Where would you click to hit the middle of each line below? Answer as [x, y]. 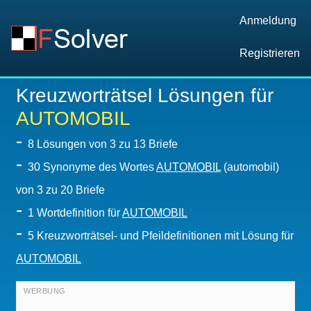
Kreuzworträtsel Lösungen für [145, 95]
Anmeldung [268, 20]
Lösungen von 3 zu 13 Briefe [107, 144]
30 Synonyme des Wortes [92, 167]
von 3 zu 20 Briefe [60, 190]
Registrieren [270, 53]
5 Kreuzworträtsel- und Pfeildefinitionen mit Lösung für [161, 236]
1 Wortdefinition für [75, 213]
